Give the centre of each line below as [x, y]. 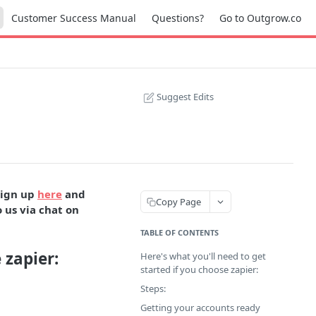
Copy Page [178, 201]
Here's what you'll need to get [203, 256]
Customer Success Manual [74, 18]
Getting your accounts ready [200, 308]
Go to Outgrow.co [260, 18]
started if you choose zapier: [199, 269]
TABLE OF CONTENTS [180, 232]
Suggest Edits [185, 97]
